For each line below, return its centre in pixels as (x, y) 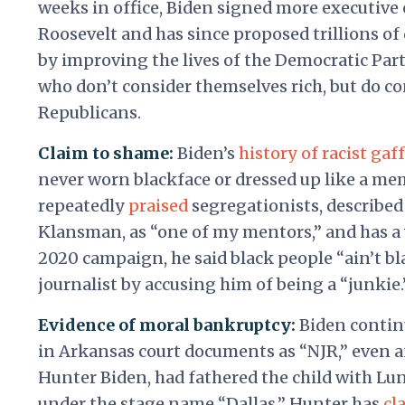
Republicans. (89, 113)
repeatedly (83, 206)
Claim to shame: (108, 154)
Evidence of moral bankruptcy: (169, 325)
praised (158, 206)
